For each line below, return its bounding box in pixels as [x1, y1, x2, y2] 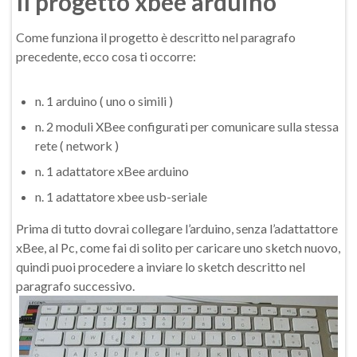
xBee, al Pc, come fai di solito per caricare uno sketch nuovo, [16, 240, 340, 255]
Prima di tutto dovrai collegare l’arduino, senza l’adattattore [16, 221, 338, 236]
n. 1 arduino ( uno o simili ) [35, 93, 173, 108]
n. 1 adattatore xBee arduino [35, 163, 189, 178]
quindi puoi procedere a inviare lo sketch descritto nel [16, 259, 305, 274]
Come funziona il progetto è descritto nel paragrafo [16, 29, 296, 45]
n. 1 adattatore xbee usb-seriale [35, 189, 207, 204]
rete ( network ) [35, 138, 119, 153]
